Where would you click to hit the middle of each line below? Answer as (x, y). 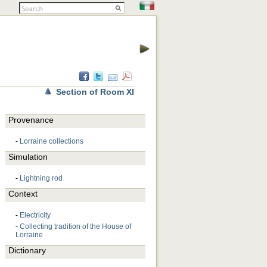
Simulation (28, 157)
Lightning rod (41, 178)
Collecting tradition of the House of (75, 226)
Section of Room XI (95, 92)
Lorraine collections (52, 141)
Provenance (31, 120)
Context (23, 194)
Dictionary (27, 250)
